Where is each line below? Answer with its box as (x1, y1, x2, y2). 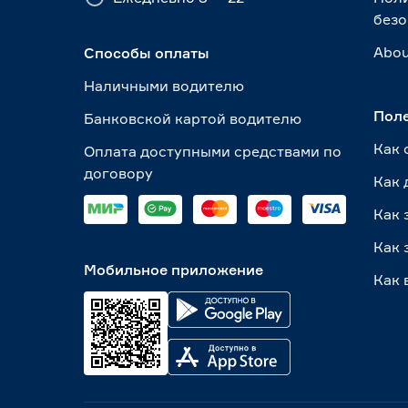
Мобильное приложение (84, 260, 263, 279)
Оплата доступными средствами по (84, 142, 342, 161)
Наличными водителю (84, 76, 244, 96)
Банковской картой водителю (84, 109, 301, 128)
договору (84, 164, 153, 183)
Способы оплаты (84, 44, 209, 63)
